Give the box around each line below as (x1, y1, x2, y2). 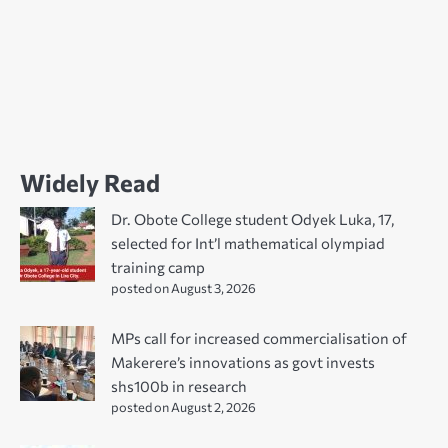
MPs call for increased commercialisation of (111, 328, 407, 347)
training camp (111, 257, 205, 276)
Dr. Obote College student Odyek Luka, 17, (111, 209, 394, 228)
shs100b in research (111, 376, 247, 395)
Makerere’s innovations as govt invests (111, 352, 375, 371)
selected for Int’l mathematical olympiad (111, 233, 385, 252)
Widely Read (20, 167, 160, 197)
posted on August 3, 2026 (111, 279, 256, 296)
